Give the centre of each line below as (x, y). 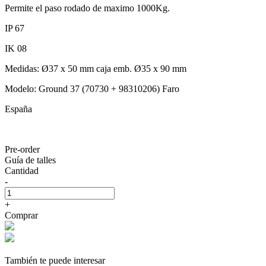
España (18, 109)
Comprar (21, 215)
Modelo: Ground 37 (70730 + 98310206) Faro (92, 88)
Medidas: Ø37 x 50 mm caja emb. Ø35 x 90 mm (96, 68)
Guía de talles (30, 160)
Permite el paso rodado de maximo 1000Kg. (87, 8)
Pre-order (22, 149)
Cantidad (22, 170)
